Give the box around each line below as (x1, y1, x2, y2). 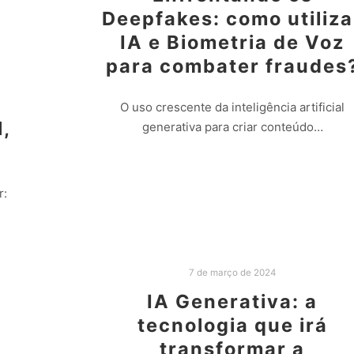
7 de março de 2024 (189, 267, 276, 279)
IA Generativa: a (147, 290, 318, 314)
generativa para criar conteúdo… (141, 119, 323, 135)
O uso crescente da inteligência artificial (120, 100, 345, 115)
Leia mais (208, 160, 257, 174)
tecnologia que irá (137, 314, 328, 337)
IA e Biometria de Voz (120, 30, 345, 54)
